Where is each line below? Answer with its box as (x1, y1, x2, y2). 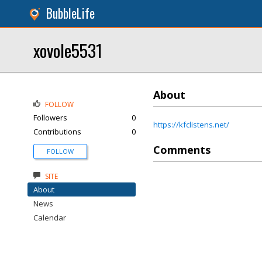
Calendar (33, 212, 66, 223)
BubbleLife (46, 4, 95, 22)
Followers (33, 112, 67, 123)
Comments (153, 143, 211, 157)
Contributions (33, 126, 81, 137)
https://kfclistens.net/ (153, 119, 229, 130)
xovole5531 (33, 37, 102, 63)
